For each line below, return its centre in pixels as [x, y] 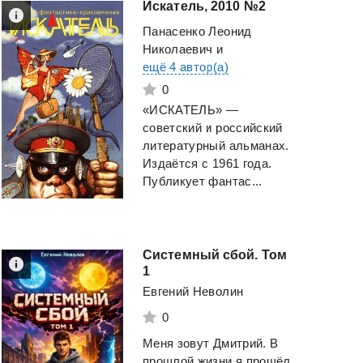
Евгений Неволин [193, 292]
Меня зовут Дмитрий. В [211, 344]
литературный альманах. [216, 146]
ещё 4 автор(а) [186, 67]
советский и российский [213, 128]
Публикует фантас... [203, 181]
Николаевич [178, 49]
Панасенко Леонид [197, 32]
